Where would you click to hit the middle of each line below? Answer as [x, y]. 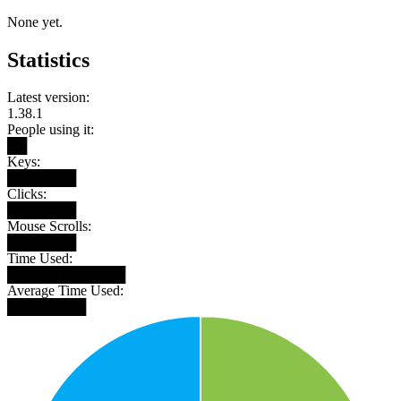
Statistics [48, 60]
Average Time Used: [65, 291]
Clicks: [27, 194]
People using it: [51, 130]
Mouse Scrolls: [49, 226]
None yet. [35, 21]
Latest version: [48, 98]
